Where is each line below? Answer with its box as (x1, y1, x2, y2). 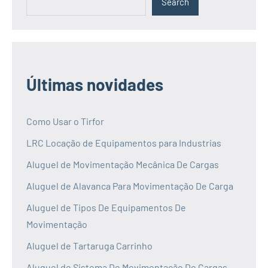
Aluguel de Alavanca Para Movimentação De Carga (26, 180, 233, 192)
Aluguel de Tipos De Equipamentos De (26, 202, 186, 214)
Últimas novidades (26, 74, 163, 95)
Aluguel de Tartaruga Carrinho (26, 240, 153, 252)
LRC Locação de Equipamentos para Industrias (26, 137, 221, 149)
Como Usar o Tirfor (26, 115, 104, 127)
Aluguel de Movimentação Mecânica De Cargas (26, 159, 219, 170)
